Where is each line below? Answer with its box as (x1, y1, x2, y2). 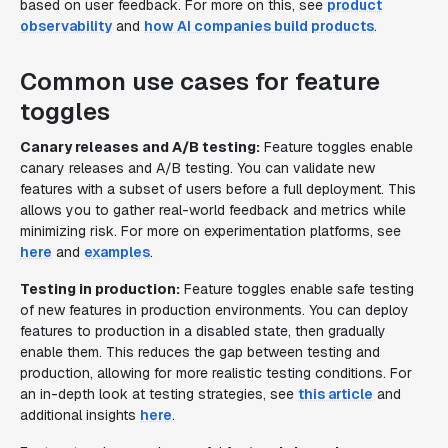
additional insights (20, 406, 140, 424)
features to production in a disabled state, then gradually (20, 322, 386, 340)
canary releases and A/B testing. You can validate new (20, 159, 375, 177)
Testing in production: (20, 280, 180, 298)
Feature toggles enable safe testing (180, 280, 414, 298)
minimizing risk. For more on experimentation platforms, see (20, 222, 401, 240)
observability (20, 17, 112, 35)
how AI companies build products (144, 17, 374, 35)
